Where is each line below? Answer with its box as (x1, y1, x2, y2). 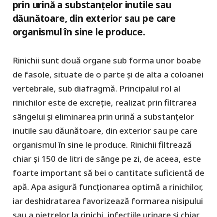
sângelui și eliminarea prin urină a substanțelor (12, 111, 194, 123)
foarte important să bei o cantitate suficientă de (12, 167, 204, 179)
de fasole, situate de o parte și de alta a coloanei (12, 69, 203, 80)
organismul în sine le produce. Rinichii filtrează (12, 139, 192, 151)
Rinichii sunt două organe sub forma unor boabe (12, 55, 201, 66)
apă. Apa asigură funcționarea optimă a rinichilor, (12, 181, 203, 193)
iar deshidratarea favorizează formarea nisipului (12, 195, 203, 207)
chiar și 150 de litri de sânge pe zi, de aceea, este (12, 153, 201, 165)
